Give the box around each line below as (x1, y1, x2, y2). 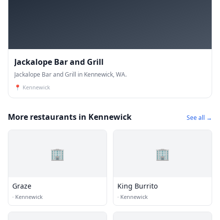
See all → (187, 113, 212, 122)
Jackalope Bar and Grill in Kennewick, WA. (14, 70, 127, 79)
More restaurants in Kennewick (8, 111, 132, 122)
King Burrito (117, 181, 158, 191)
